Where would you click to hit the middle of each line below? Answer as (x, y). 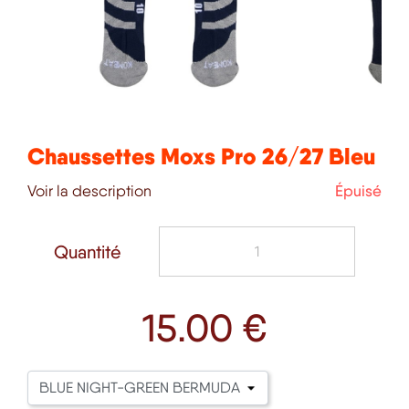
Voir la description (89, 191)
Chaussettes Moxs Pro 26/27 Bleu (201, 157)
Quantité (87, 252)
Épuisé (358, 191)
